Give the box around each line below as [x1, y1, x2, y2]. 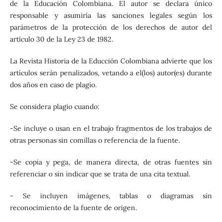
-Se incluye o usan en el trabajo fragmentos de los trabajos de [9, 124, 213, 133]
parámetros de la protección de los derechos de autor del [9, 23, 213, 32]
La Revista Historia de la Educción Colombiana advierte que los [9, 56, 213, 66]
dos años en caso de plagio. [9, 80, 97, 90]
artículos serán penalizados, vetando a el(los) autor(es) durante [9, 68, 213, 78]
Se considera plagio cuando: [9, 102, 100, 111]
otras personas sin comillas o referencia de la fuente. [9, 136, 180, 145]
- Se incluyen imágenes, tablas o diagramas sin [9, 191, 213, 201]
